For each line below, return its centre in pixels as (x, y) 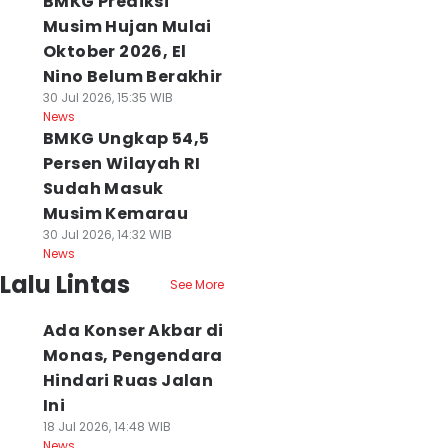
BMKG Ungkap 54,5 (126, 138)
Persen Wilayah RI (121, 163)
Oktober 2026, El (114, 51)
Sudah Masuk (103, 188)
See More (196, 284)
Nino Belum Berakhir (132, 76)
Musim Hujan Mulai (127, 26)
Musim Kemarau (115, 213)
